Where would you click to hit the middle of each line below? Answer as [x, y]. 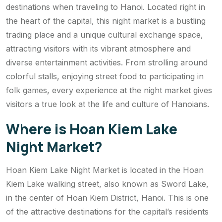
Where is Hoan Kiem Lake [92, 129]
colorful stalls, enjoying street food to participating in [105, 77]
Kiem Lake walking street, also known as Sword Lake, [107, 184]
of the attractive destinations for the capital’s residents [107, 212]
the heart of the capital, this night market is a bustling [106, 21]
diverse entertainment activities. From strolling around [107, 63]
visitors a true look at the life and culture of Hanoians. [108, 104]
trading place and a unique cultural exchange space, [105, 35]
